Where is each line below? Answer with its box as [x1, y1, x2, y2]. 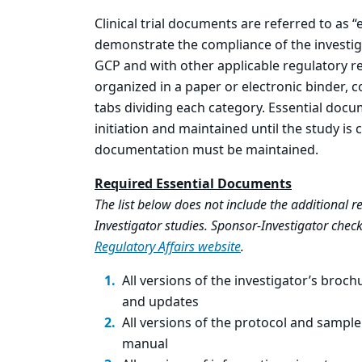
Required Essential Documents [95, 175, 292, 194]
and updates [122, 293, 199, 312]
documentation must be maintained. [95, 141, 318, 160]
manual [122, 335, 168, 354]
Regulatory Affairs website [95, 238, 241, 257]
